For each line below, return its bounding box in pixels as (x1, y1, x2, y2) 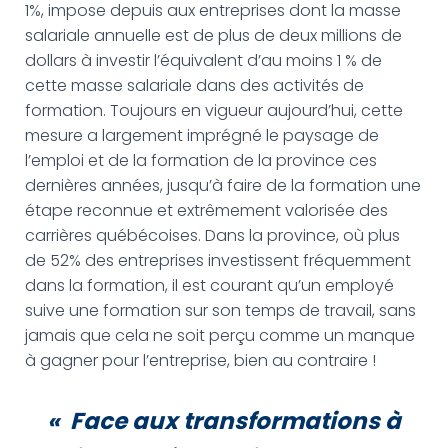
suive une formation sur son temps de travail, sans (25, 299, 416, 322)
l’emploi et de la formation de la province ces (25, 149, 377, 172)
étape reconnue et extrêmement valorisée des (25, 199, 388, 222)
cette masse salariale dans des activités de (25, 74, 364, 97)
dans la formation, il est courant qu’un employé (25, 274, 394, 297)
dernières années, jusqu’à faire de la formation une (25, 174, 421, 197)
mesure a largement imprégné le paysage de (25, 124, 379, 147)
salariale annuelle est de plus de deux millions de (25, 24, 402, 47)
